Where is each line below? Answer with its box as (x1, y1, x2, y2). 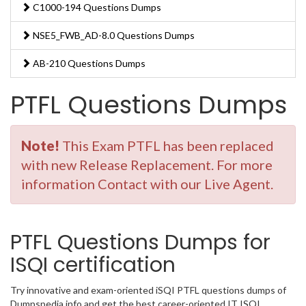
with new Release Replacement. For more (21, 156, 273, 173)
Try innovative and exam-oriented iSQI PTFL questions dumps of (10, 283, 286, 296)
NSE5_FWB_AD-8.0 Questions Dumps (31, 29, 195, 41)
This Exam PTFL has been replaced (59, 137, 274, 154)
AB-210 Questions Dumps (31, 57, 145, 69)
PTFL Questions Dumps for (10, 227, 270, 257)
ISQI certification (10, 250, 176, 279)
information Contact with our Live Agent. (21, 175, 273, 192)
